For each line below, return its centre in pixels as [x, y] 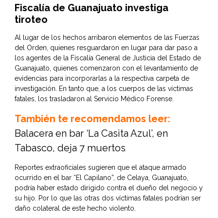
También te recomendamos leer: [92, 118]
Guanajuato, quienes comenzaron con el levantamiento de [106, 68]
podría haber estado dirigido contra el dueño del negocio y [109, 188]
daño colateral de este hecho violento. [75, 208]
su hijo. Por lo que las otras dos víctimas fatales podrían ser [108, 198]
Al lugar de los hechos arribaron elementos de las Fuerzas [107, 37]
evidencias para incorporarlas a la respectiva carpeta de [102, 78]
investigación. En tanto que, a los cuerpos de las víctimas [104, 88]
